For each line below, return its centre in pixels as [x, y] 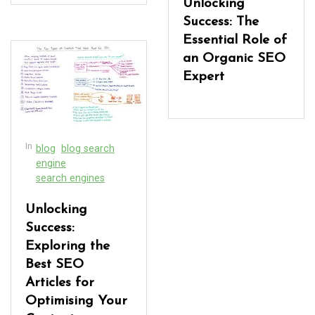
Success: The [221, 22]
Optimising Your [76, 301]
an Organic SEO [234, 58]
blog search [88, 148]
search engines [70, 178]
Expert [204, 77]
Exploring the [67, 246]
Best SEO [54, 264]
